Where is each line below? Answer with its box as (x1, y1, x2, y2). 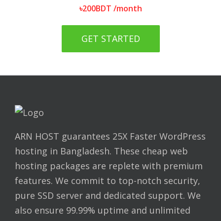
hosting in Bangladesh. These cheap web (15, 145, 188, 157)
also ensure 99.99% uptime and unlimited (15, 204, 190, 216)
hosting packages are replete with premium (15, 160, 203, 172)
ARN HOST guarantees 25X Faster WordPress (15, 130, 206, 142)
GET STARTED (81, 33, 140, 44)
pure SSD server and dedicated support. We (15, 189, 201, 201)
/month (113, 3, 142, 14)
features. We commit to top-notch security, (15, 175, 200, 186)
